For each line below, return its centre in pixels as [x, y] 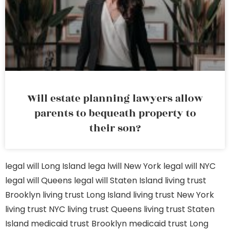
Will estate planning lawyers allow [115, 99]
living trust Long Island [87, 195]
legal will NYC [189, 166]
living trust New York [174, 195]
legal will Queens [39, 180]
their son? [115, 128]
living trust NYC [35, 209]
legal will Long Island [45, 166]
